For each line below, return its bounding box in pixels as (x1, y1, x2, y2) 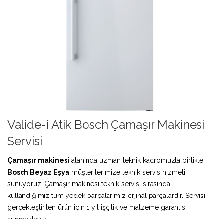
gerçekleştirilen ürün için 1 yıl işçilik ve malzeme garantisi (7, 203, 187, 211)
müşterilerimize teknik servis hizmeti (69, 168, 185, 176)
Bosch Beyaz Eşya (7, 168, 69, 176)
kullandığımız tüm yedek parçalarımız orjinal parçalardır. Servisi (7, 191, 205, 199)
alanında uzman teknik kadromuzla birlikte (69, 156, 203, 164)
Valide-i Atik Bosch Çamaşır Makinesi (7, 117, 204, 131)
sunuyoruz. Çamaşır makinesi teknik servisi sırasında (7, 179, 170, 188)
